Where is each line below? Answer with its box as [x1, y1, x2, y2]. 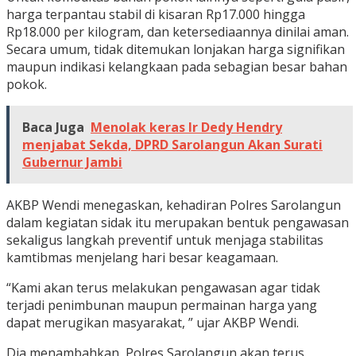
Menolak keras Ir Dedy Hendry [91, 118, 282, 136]
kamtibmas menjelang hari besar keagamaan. [6, 248, 278, 266]
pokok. [6, 75, 47, 93]
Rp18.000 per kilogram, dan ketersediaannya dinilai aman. [6, 22, 349, 41]
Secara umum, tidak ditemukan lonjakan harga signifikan [6, 40, 345, 58]
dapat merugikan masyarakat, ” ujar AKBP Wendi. [6, 313, 299, 331]
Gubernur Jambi [22, 153, 122, 171]
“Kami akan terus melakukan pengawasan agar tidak [6, 278, 320, 296]
